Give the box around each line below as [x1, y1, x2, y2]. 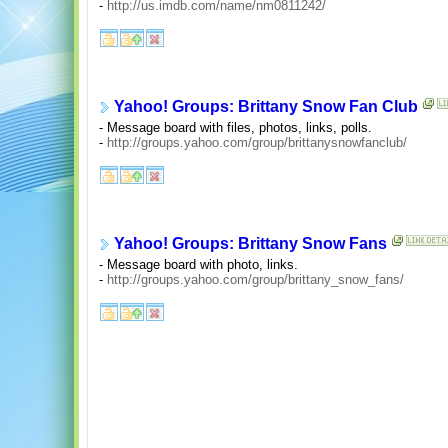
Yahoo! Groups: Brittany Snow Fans [114, 235, 387, 253]
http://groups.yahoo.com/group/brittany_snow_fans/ [107, 272, 404, 288]
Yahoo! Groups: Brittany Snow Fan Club [114, 98, 418, 116]
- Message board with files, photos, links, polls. [99, 120, 372, 136]
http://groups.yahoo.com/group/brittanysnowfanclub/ [107, 135, 407, 151]
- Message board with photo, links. [99, 257, 298, 273]
